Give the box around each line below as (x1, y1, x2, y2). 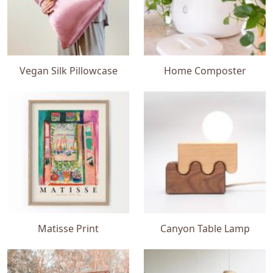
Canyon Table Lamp (160, 222, 250, 235)
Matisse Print (38, 222, 99, 235)
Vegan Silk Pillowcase (19, 64, 118, 77)
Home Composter (163, 64, 246, 77)
